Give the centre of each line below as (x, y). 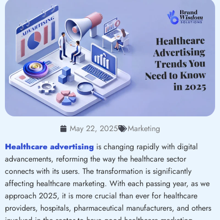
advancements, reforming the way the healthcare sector (96, 159)
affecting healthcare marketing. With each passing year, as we (107, 184)
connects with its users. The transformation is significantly (98, 171)
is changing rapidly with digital (147, 147)
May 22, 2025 (94, 129)
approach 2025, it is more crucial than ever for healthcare (101, 196)
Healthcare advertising (49, 147)
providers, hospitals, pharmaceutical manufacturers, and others (108, 208)
